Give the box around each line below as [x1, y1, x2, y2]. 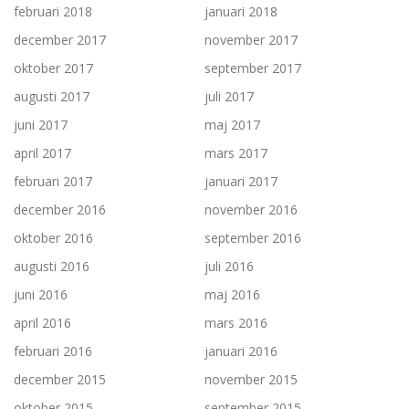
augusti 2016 [14, 257, 89, 276]
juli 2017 [204, 88, 254, 106]
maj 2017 [204, 116, 260, 134]
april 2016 [14, 314, 71, 332]
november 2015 [204, 371, 298, 389]
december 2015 [14, 371, 106, 389]
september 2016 [204, 229, 301, 247]
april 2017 [14, 144, 71, 163]
